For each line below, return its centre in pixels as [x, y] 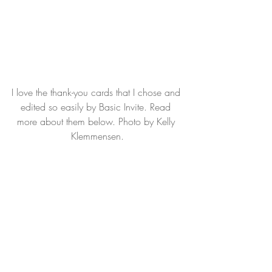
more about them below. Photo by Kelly [97, 121]
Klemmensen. [97, 136]
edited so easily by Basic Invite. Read [97, 107]
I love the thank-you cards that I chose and [97, 92]
